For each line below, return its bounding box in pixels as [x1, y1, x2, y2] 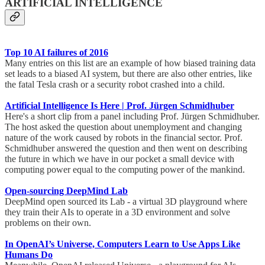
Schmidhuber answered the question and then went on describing [5, 143, 247, 153]
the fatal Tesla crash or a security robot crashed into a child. [5, 79, 230, 89]
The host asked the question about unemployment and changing [5, 121, 242, 132]
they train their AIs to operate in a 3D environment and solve [5, 206, 230, 217]
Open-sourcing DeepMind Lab [5, 185, 128, 196]
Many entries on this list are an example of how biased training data [5, 57, 256, 68]
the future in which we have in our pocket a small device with [5, 153, 234, 164]
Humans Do [5, 249, 53, 260]
